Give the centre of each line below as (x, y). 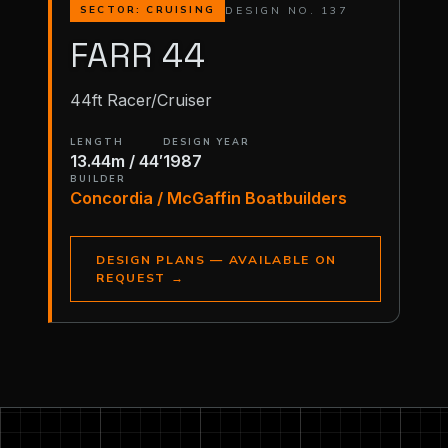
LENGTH (96, 141)
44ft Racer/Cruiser (140, 100)
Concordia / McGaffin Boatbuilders (208, 197)
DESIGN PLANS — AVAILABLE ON (217, 259)
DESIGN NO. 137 (286, 10)
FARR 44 (137, 55)
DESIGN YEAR (206, 141)
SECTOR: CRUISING (147, 10)
